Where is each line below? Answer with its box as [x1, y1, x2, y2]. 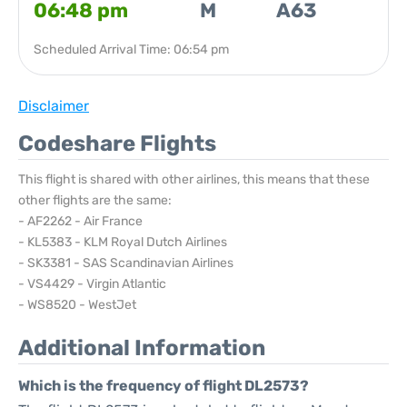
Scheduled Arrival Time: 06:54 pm [34, 42, 229, 57]
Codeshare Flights [18, 131, 216, 156]
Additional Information [18, 335, 265, 361]
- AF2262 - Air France [18, 213, 143, 229]
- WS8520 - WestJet [18, 297, 136, 313]
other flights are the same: [18, 193, 172, 208]
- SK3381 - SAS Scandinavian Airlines [18, 255, 233, 271]
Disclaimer [18, 97, 89, 114]
